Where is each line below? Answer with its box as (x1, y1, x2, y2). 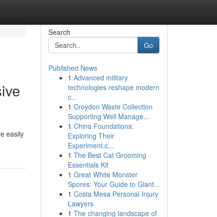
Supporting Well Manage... (67, 111, 149, 121)
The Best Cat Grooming (73, 150, 146, 160)
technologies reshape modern (67, 82, 159, 92)
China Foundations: (73, 121, 134, 131)
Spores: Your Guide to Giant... (67, 179, 160, 189)
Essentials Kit (67, 160, 108, 170)
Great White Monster (73, 170, 138, 179)
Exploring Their (67, 131, 114, 140)
